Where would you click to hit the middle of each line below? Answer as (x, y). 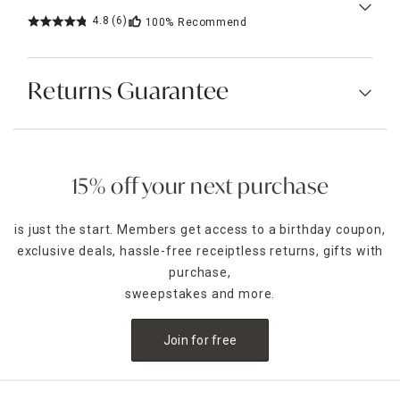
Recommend (212, 22)
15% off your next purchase (200, 188)
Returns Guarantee (129, 92)
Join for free (200, 340)
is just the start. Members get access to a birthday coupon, (200, 229)
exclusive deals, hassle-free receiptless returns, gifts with (200, 250)
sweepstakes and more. (200, 293)
